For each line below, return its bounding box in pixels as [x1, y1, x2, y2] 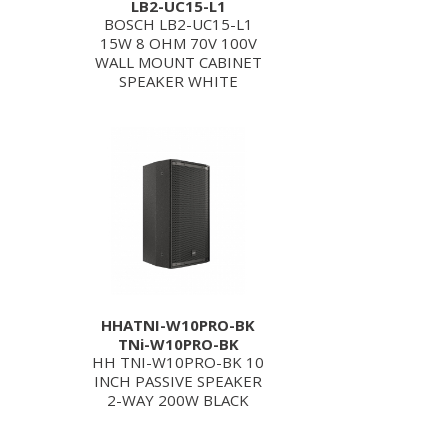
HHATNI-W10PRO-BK [101, 315, 255, 335]
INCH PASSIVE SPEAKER [94, 371, 262, 391]
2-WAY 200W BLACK [107, 390, 249, 410]
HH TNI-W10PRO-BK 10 [92, 352, 264, 372]
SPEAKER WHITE [118, 71, 238, 91]
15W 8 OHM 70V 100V [99, 33, 257, 53]
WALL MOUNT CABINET [94, 52, 262, 72]
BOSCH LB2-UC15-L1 [103, 14, 253, 34]
